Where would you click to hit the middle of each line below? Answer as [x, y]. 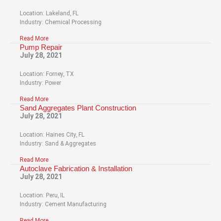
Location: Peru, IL [42, 195]
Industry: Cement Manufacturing [63, 204]
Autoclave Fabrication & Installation [76, 168]
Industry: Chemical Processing [61, 22]
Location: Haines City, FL [52, 134]
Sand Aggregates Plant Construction [78, 108]
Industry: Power [40, 83]
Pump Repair [41, 47]
